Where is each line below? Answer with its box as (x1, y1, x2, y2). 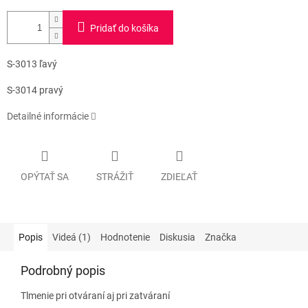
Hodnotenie (100, 231, 150, 243)
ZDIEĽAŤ (161, 170, 197, 182)
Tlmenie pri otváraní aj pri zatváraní (21, 289, 170, 301)
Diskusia (159, 231, 195, 243)
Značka (205, 231, 236, 243)
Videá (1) (52, 231, 91, 243)
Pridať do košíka (90, 23, 159, 34)
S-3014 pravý (7, 85, 63, 96)
